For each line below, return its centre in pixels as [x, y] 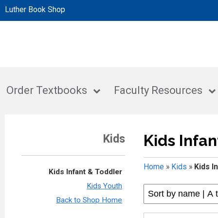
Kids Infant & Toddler [86, 172]
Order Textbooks [47, 91]
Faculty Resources [158, 91]
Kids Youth [105, 186]
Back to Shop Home [89, 200]
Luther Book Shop [35, 9]
